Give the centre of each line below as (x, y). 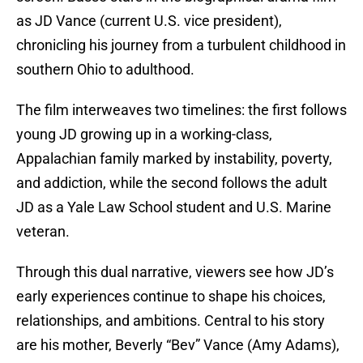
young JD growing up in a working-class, (144, 135)
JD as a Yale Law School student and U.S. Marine (174, 207)
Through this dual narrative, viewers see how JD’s (175, 272)
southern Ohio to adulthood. (105, 70)
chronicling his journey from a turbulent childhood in (181, 45)
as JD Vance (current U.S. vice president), (149, 21)
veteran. (43, 232)
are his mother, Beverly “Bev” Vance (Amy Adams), (178, 345)
